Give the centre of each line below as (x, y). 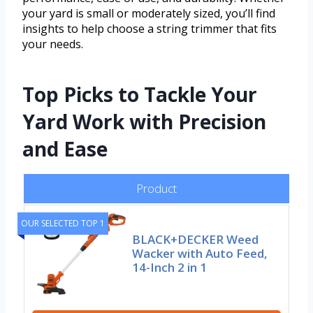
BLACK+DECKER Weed (196, 240)
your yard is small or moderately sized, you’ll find (149, 14)
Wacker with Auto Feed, (200, 254)
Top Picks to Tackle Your (140, 95)
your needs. (53, 44)
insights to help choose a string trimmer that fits (150, 29)
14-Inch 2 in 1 (170, 268)
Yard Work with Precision (144, 122)
